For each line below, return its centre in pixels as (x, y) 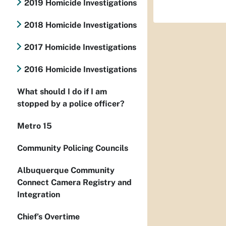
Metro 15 (35, 126)
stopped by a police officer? (71, 104)
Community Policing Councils (73, 148)
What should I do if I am (62, 92)
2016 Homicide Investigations (80, 69)
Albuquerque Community (66, 170)
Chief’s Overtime (48, 217)
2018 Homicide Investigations (80, 25)
